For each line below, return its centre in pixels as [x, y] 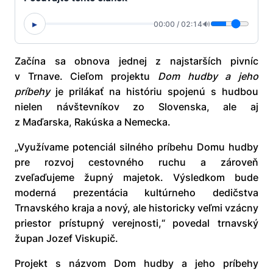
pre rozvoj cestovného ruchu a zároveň [136, 162]
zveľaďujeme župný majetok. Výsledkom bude [136, 178]
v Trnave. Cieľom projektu [86, 76]
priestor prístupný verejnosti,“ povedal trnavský [136, 223]
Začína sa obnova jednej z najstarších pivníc [136, 61]
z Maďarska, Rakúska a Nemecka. [93, 122]
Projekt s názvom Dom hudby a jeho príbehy [136, 264]
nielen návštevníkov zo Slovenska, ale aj [136, 107]
